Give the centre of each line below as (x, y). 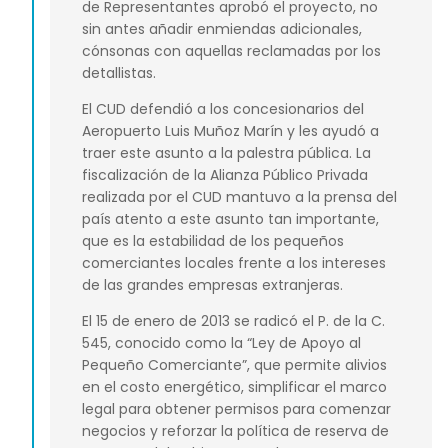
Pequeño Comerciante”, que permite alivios (234, 365)
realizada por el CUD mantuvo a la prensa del (239, 196)
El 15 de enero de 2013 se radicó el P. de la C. (233, 321)
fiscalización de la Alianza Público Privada (225, 174)
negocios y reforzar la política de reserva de (235, 431)
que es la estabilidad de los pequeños (213, 240)
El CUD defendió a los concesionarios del (223, 108)
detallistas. (119, 72)
